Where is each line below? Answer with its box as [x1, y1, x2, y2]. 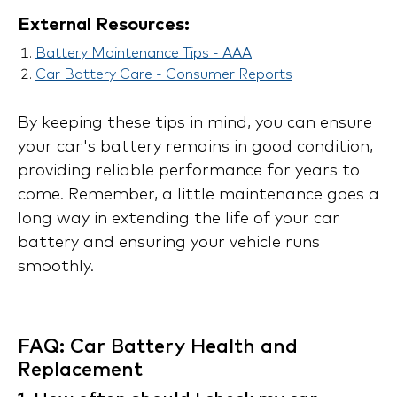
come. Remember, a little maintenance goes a [18, 187, 379, 204]
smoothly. [18, 259, 94, 276]
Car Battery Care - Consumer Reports [35, 67, 292, 82]
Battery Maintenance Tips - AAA [35, 46, 252, 61]
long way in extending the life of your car [18, 211, 339, 228]
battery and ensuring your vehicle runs [18, 235, 320, 252]
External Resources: [18, 16, 190, 35]
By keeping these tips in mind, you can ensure [18, 115, 372, 132]
